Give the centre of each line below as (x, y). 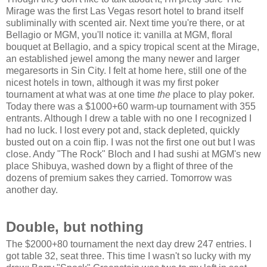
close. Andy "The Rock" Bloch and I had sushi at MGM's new (133, 154)
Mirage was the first (48, 11)
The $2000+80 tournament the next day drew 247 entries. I (129, 244)
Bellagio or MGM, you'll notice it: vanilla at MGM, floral (119, 35)
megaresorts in (38, 71)
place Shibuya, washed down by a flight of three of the (119, 166)
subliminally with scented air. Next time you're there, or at (125, 23)
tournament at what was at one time (82, 95)
